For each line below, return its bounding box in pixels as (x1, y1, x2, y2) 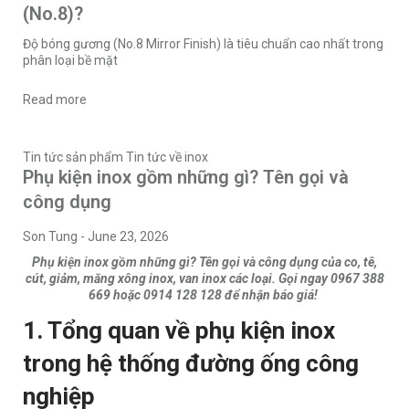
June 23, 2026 (88, 229, 169, 245)
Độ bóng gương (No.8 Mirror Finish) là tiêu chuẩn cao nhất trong (23, 37, 383, 52)
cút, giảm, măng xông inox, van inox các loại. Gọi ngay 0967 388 (25, 271, 384, 287)
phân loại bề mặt (23, 53, 118, 68)
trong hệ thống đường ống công (23, 350, 359, 378)
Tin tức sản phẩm (23, 150, 123, 165)
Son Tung (23, 229, 78, 245)
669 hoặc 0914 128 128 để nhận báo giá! (89, 288, 320, 303)
